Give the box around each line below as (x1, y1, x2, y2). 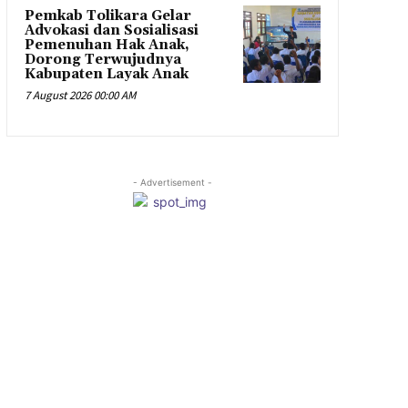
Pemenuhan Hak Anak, (24, 36, 189, 55)
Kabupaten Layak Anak (24, 66, 189, 84)
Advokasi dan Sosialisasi (24, 22, 199, 40)
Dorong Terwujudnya (24, 51, 181, 69)
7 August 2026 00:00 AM (24, 87, 136, 104)
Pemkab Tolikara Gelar (24, 7, 191, 25)
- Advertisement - (132, 177, 212, 189)
